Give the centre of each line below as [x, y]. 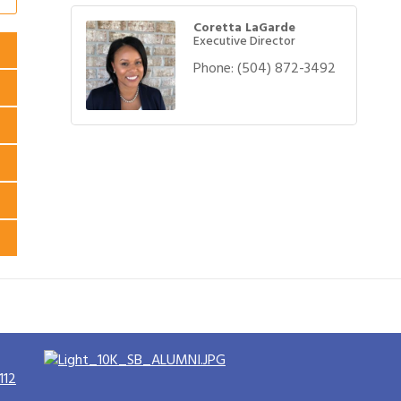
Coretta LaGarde [244, 27]
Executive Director [244, 41]
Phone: [213, 68]
